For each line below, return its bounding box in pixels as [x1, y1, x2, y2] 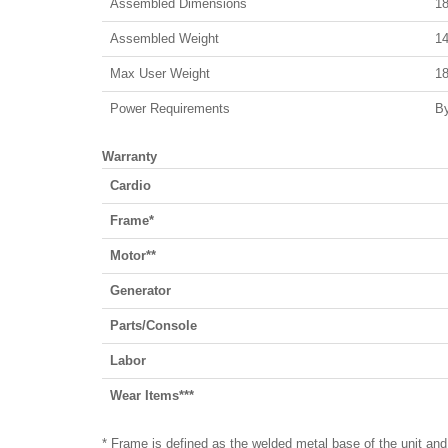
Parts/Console [110, 317, 197, 333]
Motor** [110, 247, 156, 263]
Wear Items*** [110, 387, 194, 403]
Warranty [102, 148, 157, 164]
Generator [110, 282, 171, 298]
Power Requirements [110, 100, 230, 116]
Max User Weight [110, 65, 210, 81]
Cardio [110, 177, 151, 193]
